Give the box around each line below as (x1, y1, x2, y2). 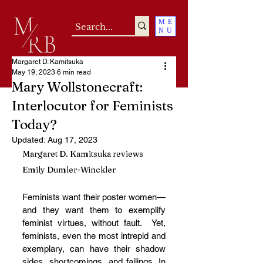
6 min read (57, 68, 91, 76)
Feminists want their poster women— (22, 192, 166, 202)
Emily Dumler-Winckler (22, 164, 116, 175)
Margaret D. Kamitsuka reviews (22, 149, 145, 159)
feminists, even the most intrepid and (22, 231, 166, 241)
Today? (12, 116, 57, 133)
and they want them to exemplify (22, 205, 166, 215)
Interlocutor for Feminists (12, 97, 173, 114)
